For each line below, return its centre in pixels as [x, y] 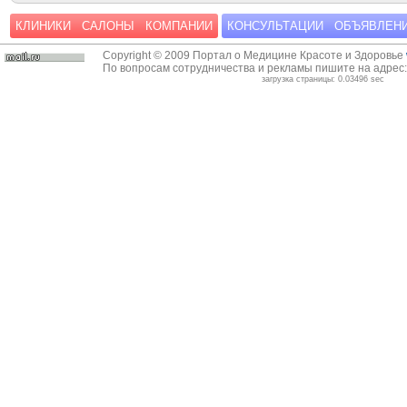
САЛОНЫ [108, 26]
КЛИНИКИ [43, 26]
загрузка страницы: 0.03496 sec [323, 79]
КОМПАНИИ [179, 26]
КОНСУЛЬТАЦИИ [275, 26]
